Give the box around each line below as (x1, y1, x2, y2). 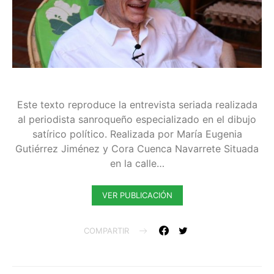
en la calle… (109, 157, 165, 169)
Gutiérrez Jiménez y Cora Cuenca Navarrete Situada (15, 142, 259, 155)
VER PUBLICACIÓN (102, 190, 172, 200)
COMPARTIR (84, 225, 129, 235)
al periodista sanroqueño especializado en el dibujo (18, 113, 256, 125)
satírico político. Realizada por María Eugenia (32, 127, 242, 140)
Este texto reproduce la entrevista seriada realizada (17, 98, 257, 111)
